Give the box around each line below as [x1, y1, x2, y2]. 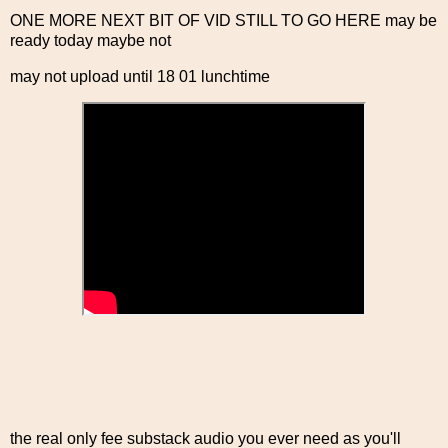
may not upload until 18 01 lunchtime [10, 67, 270, 85]
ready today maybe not [10, 31, 171, 49]
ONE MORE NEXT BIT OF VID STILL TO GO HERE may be [10, 11, 437, 29]
